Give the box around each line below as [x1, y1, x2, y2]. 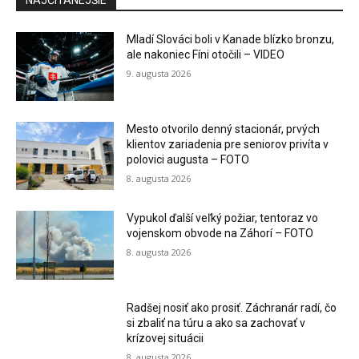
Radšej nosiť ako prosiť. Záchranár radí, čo [127, 301, 337, 315]
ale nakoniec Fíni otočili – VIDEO [127, 48, 285, 61]
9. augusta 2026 [127, 67, 192, 79]
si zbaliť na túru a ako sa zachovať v [127, 317, 306, 330]
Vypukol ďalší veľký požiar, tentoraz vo [127, 212, 319, 225]
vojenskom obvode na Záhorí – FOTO [127, 227, 314, 240]
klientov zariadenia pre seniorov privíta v [127, 137, 329, 151]
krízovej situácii [127, 332, 204, 345]
